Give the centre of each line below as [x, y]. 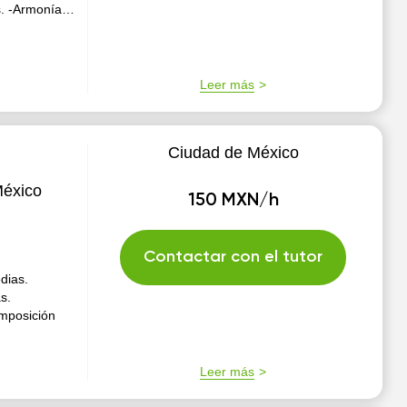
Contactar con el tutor [233, 257]
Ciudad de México [233, 153]
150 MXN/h [233, 201]
